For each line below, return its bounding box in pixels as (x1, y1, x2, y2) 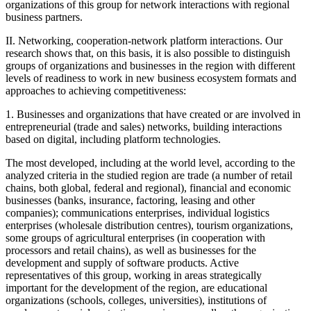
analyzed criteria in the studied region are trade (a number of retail (6, 169, 292, 181)
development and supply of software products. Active (6, 256, 239, 269)
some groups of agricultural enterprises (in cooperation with (6, 231, 265, 244)
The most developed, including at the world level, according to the (6, 156, 295, 169)
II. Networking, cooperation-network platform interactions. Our (6, 34, 283, 47)
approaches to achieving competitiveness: (6, 84, 186, 96)
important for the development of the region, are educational (6, 281, 267, 294)
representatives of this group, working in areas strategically (6, 269, 262, 281)
